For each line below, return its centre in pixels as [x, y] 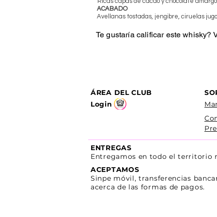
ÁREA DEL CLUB [122, 92]
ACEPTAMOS [115, 169]
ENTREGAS [111, 147]
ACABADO [112, 8]
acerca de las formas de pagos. [148, 187]
